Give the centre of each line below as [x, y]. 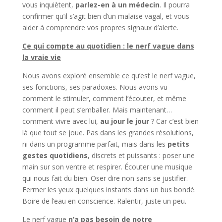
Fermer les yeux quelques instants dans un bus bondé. [109, 189]
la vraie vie [41, 57]
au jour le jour [124, 121]
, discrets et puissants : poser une [141, 155]
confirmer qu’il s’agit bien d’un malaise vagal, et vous [106, 16]
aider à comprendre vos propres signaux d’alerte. [100, 27]
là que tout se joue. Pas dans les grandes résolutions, [108, 132]
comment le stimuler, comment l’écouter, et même [104, 98]
